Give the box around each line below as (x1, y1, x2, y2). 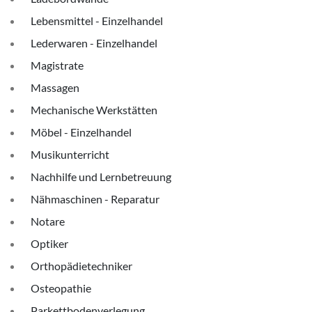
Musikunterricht (31, 148, 109, 161)
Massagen (31, 81, 79, 94)
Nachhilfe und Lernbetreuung (31, 170, 171, 183)
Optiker (31, 237, 68, 250)
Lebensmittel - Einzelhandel (31, 14, 163, 27)
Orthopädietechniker (31, 259, 132, 272)
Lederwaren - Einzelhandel (31, 36, 157, 49)
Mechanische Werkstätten (31, 103, 157, 116)
